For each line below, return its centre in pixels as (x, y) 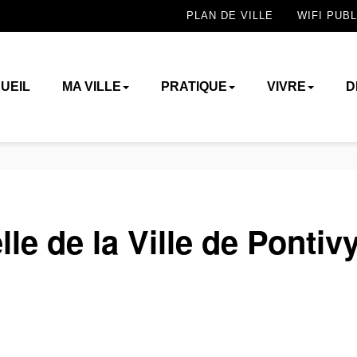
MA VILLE (91, 86)
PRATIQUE (194, 86)
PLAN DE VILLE (230, 16)
